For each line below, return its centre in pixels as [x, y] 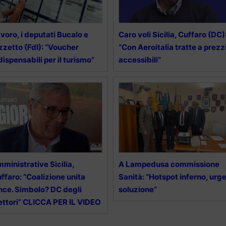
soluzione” [137, 189]
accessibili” [139, 60]
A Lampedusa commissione [169, 164]
